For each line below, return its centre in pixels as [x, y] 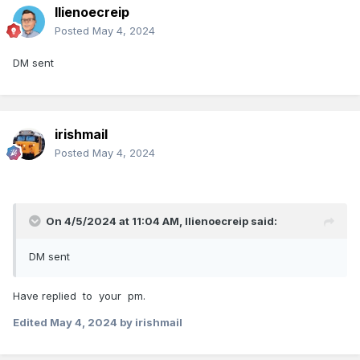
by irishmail [150, 323]
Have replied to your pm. [82, 296]
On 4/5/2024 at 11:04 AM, [115, 221]
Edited [31, 323]
